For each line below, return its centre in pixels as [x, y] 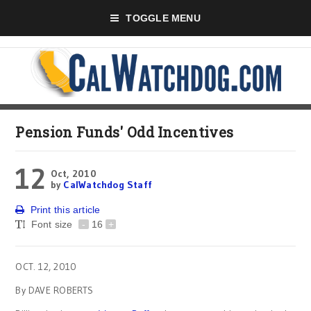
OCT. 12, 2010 [46, 267]
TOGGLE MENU [163, 18]
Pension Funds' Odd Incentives [125, 132]
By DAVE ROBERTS [54, 290]
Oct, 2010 [73, 174]
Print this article [65, 210]
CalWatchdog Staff [108, 185]
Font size [53, 224]
